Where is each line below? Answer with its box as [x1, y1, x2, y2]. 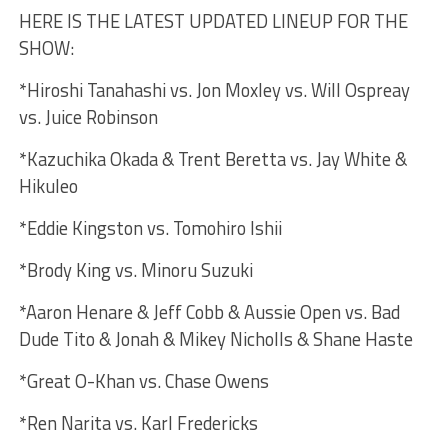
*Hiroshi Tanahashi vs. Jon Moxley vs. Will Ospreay [18, 76, 410, 105]
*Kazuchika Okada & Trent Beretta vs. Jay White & [18, 145, 407, 174]
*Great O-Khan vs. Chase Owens [18, 367, 269, 396]
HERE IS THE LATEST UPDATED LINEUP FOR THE [18, 7, 408, 36]
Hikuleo [18, 172, 78, 201]
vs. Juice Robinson [18, 103, 158, 132]
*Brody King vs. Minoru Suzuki [18, 256, 253, 285]
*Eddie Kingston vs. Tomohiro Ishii [18, 214, 282, 243]
